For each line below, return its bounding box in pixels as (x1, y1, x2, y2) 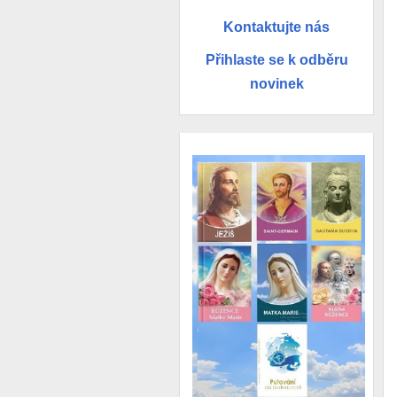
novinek (249, 76, 304, 92)
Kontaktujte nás (223, 19, 330, 35)
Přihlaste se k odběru (205, 52, 348, 68)
